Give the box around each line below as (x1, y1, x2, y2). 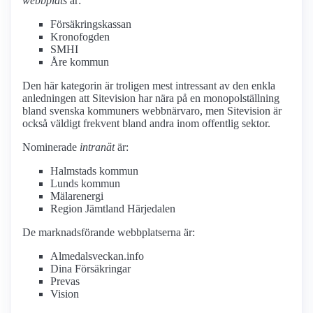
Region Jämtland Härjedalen (50, 203, 175, 215)
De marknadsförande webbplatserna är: (22, 226, 195, 239)
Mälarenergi (50, 190, 103, 203)
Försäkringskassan (50, 18, 131, 31)
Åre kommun (50, 56, 109, 68)
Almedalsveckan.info (50, 250, 144, 263)
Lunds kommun (50, 177, 120, 190)
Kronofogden (50, 31, 110, 43)
